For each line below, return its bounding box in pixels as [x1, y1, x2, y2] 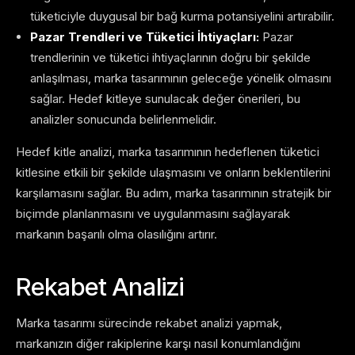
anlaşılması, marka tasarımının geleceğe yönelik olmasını [30, 71, 331, 86]
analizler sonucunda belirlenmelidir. [30, 112, 216, 128]
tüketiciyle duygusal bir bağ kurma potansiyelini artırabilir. [30, 9, 334, 25]
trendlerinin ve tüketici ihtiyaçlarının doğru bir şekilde [30, 50, 311, 66]
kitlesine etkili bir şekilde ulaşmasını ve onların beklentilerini [16, 165, 330, 181]
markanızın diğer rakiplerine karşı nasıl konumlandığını [16, 336, 300, 352]
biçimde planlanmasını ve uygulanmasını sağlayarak [16, 206, 290, 222]
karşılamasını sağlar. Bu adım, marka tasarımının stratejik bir [16, 185, 331, 201]
